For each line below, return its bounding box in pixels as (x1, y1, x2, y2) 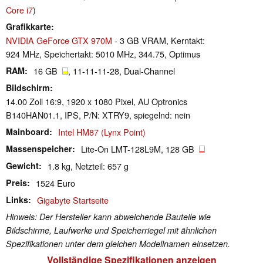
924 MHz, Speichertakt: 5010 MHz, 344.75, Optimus (6, 47, 200, 60)
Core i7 (6, 3, 33, 16)
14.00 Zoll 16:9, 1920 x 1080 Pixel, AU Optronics (6, 95, 187, 107)
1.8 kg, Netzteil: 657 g (48, 159, 129, 172)
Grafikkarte (6, 20, 51, 32)
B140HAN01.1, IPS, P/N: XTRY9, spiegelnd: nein (6, 108, 190, 121)
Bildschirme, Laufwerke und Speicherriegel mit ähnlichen (6, 224, 217, 236)
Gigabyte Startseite (37, 193, 109, 206)
